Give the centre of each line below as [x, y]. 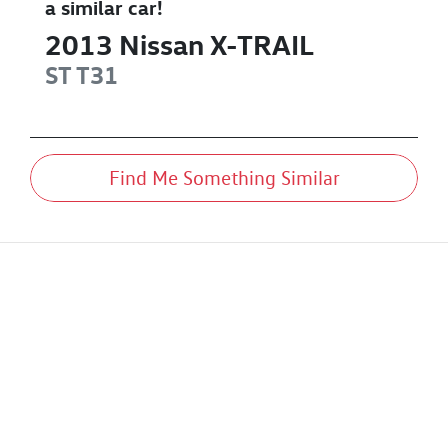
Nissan [161, 44]
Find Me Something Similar [224, 178]
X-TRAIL [262, 44]
